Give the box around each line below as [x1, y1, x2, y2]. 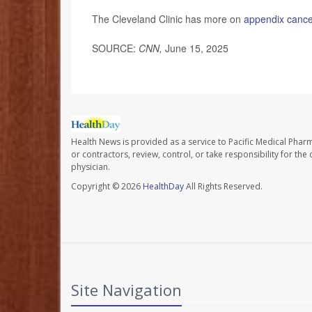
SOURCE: [92, 41, 139, 56]
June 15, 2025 [162, 41, 228, 56]
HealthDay [143, 180, 184, 193]
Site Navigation [71, 279, 182, 301]
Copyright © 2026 [71, 180, 143, 193]
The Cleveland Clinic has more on [92, 12, 244, 26]
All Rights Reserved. [184, 180, 263, 193]
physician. [71, 161, 110, 173]
